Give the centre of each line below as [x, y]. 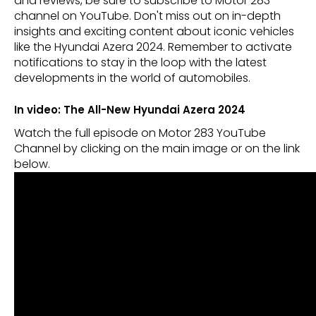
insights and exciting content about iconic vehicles [154, 32]
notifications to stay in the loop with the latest [140, 63]
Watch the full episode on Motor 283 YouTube [140, 133]
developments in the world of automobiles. [132, 78]
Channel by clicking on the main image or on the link [157, 149]
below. [32, 164]
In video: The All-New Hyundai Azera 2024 [130, 109]
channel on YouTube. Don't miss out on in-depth [147, 16]
